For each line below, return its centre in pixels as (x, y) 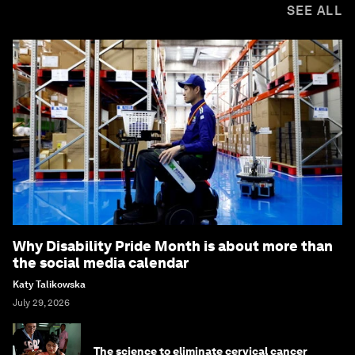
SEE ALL (314, 11)
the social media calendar (101, 263)
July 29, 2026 (41, 303)
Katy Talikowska (49, 285)
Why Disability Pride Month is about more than (173, 246)
